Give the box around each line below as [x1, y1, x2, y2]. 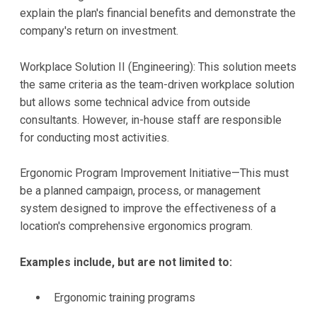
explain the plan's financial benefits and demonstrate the [20, 6, 296, 20]
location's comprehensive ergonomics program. [20, 219, 253, 234]
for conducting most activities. [20, 130, 169, 144]
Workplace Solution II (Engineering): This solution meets [20, 59, 296, 74]
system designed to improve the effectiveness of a [20, 202, 276, 216]
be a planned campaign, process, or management [20, 184, 260, 198]
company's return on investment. [20, 23, 178, 38]
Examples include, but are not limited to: [20, 255, 232, 269]
